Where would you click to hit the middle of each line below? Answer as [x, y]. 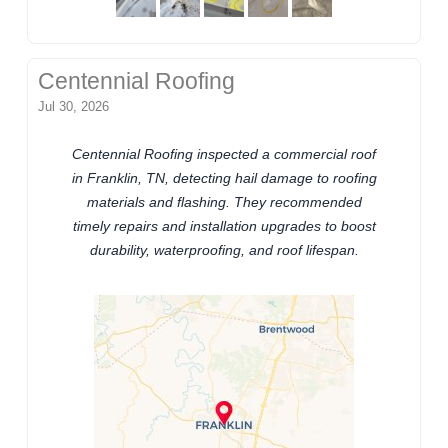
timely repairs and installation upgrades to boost [224, 226]
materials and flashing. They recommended [224, 202]
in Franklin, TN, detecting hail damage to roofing [224, 178]
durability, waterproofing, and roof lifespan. [224, 250]
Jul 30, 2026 [74, 107]
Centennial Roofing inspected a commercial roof [224, 154]
